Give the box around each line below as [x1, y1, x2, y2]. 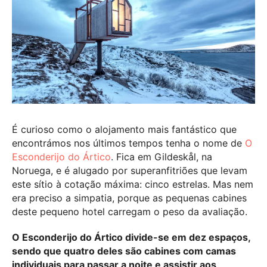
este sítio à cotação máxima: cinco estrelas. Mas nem [12, 178, 253, 190]
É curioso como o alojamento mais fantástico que [12, 123, 237, 135]
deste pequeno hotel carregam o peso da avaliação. [12, 205, 247, 218]
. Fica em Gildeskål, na [111, 150, 212, 163]
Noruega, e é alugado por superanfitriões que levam [12, 164, 247, 176]
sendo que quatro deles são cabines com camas [12, 245, 236, 257]
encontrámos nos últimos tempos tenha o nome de [12, 136, 245, 149]
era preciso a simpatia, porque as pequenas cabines [12, 191, 247, 204]
